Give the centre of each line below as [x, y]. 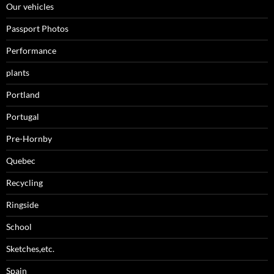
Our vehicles [30, 7]
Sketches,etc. [30, 249]
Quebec [21, 161]
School [19, 227]
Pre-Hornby [29, 139]
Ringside [22, 205]
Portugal [23, 117]
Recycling [24, 183]
